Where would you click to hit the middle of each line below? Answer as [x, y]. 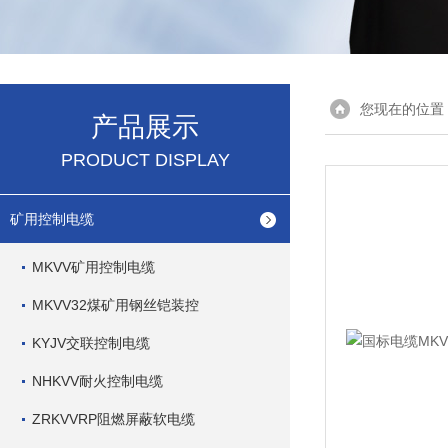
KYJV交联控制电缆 [91, 343]
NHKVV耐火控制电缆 [97, 381]
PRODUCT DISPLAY [145, 160]
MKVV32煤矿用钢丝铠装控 [115, 305]
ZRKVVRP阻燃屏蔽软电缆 [113, 419]
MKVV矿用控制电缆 [93, 267]
